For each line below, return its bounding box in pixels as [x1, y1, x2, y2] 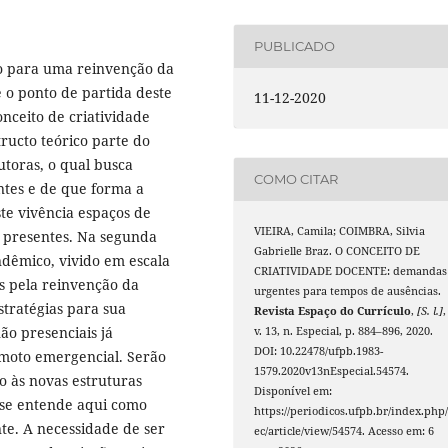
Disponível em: [254, 383, 333, 398]
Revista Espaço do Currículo [254, 303, 412, 318]
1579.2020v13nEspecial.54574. [254, 363, 410, 378]
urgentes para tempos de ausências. [254, 283, 442, 298]
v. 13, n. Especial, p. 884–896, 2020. [254, 323, 434, 338]
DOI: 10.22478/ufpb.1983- [254, 343, 384, 358]
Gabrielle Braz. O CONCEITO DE [254, 243, 421, 258]
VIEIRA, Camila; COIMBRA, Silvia [254, 223, 426, 238]
